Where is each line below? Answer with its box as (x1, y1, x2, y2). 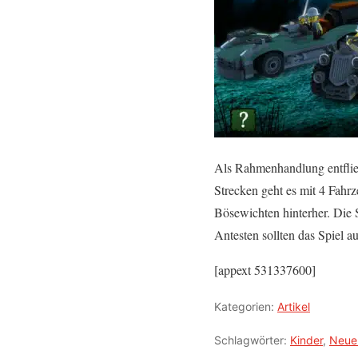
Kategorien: (214, 300, 277, 313)
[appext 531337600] (214, 261, 316, 278)
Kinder (290, 333, 323, 347)
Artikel (277, 300, 310, 313)
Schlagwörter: (214, 333, 290, 347)
